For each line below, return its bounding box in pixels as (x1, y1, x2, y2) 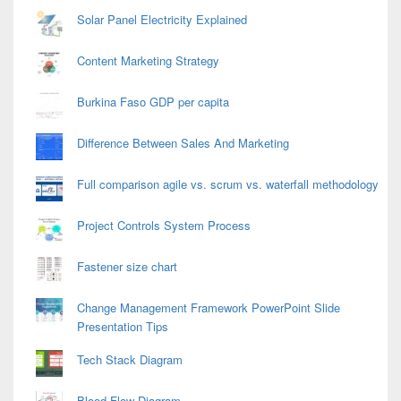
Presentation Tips (77, 318, 168, 336)
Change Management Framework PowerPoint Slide (77, 299, 340, 317)
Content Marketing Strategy (77, 52, 219, 70)
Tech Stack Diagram (77, 351, 183, 369)
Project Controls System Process (77, 217, 251, 235)
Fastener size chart (77, 258, 177, 276)
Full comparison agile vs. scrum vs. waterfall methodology (77, 175, 379, 193)
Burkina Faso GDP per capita (77, 93, 229, 111)
